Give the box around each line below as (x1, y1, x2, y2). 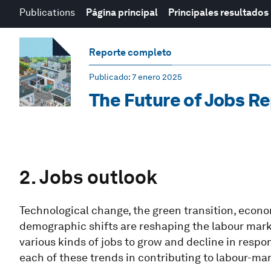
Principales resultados (168, 7, 269, 18)
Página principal (85, 7, 158, 18)
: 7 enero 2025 (128, 71, 182, 82)
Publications (19, 7, 75, 18)
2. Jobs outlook (19, 165, 157, 189)
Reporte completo (89, 46, 172, 58)
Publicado (89, 71, 128, 82)
